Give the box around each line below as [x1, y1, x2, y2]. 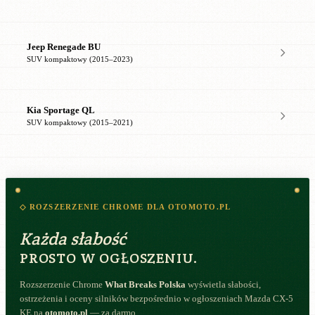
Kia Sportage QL [27, 105, 95, 115]
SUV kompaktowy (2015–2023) [27, 55, 133, 63]
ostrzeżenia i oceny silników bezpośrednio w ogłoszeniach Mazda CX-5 [20, 294, 293, 304]
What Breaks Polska [105, 280, 186, 290]
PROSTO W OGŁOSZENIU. [20, 249, 198, 267]
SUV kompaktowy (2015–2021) [27, 118, 133, 127]
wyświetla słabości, [186, 280, 261, 290]
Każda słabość [20, 228, 126, 250]
